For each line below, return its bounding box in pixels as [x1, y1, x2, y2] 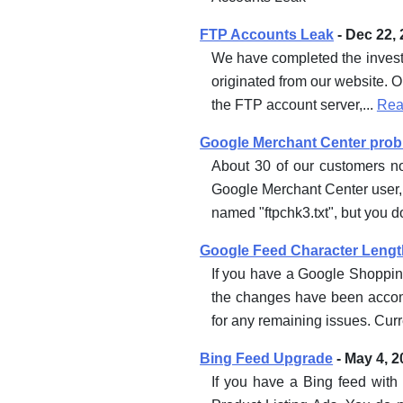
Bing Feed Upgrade [200, 350, 334, 366]
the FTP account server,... [210, 96, 377, 112]
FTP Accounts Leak [200, 26, 335, 42]
